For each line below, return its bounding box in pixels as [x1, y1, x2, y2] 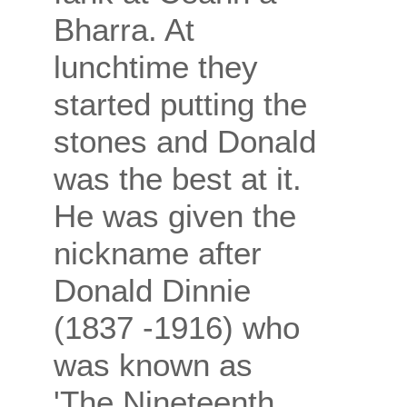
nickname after [54, 235, 262, 272]
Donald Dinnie [54, 273, 251, 309]
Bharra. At [54, 12, 194, 48]
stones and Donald [54, 124, 316, 160]
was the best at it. [54, 161, 302, 197]
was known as [54, 347, 253, 383]
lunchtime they [54, 49, 258, 85]
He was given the [54, 198, 296, 234]
